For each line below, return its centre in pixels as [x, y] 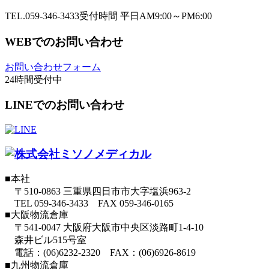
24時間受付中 [34, 79]
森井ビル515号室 [46, 240]
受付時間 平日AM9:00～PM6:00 [146, 16]
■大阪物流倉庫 [37, 215]
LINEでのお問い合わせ [65, 105]
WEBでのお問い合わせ [64, 41]
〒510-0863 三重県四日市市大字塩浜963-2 [98, 192]
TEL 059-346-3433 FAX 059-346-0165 [89, 204]
